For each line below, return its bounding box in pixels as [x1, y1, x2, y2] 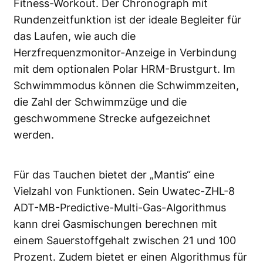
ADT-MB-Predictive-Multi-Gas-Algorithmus [14, 201, 226, 214]
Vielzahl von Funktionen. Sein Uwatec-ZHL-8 [14, 185, 235, 198]
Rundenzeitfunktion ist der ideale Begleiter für [14, 14, 241, 26]
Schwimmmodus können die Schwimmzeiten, [14, 79, 239, 92]
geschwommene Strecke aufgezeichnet [14, 112, 211, 125]
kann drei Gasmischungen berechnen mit [14, 218, 217, 231]
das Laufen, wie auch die [14, 30, 136, 43]
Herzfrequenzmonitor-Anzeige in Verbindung [14, 46, 237, 59]
